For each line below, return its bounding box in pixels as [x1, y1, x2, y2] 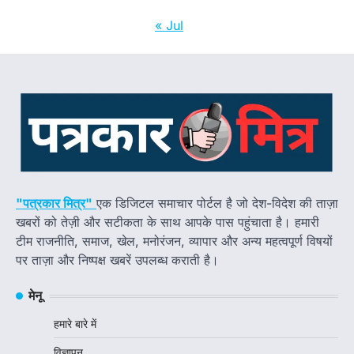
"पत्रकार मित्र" [16, 195, 92, 212]
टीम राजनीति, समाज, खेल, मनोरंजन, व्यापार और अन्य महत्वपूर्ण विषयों [16, 233, 333, 250]
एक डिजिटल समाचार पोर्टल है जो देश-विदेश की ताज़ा [96, 195, 338, 212]
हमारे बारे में [54, 317, 96, 331]
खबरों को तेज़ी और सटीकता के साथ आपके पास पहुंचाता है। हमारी [16, 214, 319, 231]
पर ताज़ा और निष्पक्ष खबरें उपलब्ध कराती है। [16, 252, 219, 269]
